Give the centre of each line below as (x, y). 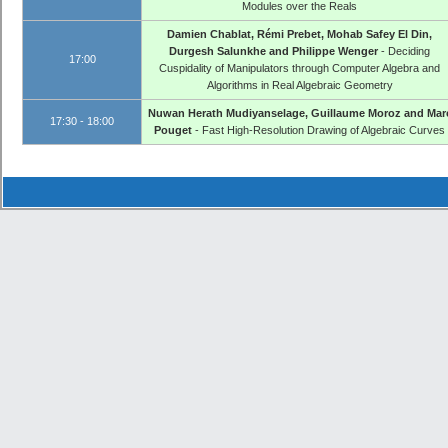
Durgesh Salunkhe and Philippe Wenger (273, 50)
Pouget (173, 129)
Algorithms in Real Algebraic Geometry (299, 84)
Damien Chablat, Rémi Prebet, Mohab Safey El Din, (299, 33)
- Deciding (404, 50)
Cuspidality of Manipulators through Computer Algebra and (299, 67)
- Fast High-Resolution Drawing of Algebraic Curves (318, 129)
